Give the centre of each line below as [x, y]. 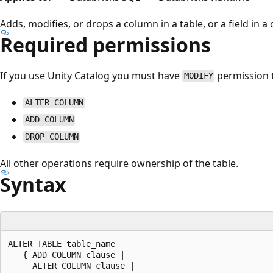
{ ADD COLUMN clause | [66, 254]
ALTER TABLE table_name [62, 243]
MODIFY [198, 76]
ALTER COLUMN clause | [71, 265]
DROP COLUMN [51, 137]
